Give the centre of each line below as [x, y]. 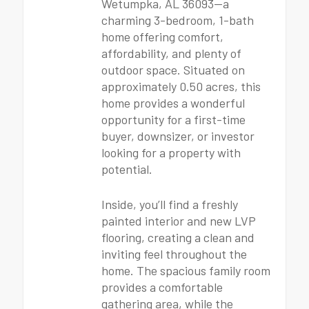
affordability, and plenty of [171, 53]
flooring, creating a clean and [178, 237]
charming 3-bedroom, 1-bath [178, 20]
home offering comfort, [162, 37]
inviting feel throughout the [174, 254]
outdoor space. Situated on [173, 70]
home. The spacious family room [186, 270]
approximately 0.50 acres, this [181, 86]
